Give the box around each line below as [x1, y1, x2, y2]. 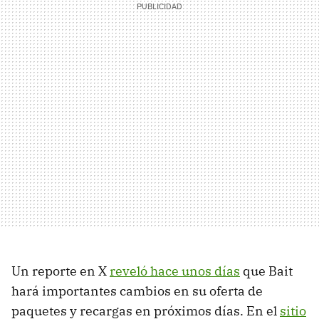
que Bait [240, 263, 293, 280]
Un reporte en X [11, 263, 110, 280]
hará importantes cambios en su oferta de [11, 283, 263, 300]
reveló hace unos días [110, 263, 240, 280]
